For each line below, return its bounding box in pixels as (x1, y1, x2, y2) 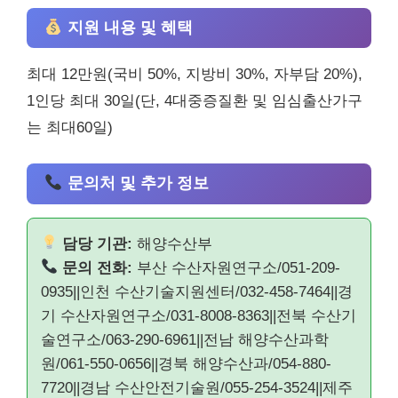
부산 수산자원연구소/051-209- (132, 259, 341, 276)
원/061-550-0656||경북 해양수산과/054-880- (41, 354, 331, 372)
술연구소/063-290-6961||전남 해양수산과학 (41, 330, 329, 348)
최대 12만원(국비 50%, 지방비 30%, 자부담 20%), (27, 66, 362, 84)
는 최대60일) (27, 119, 113, 137)
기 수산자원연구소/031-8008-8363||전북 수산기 (41, 306, 356, 324)
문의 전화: (62, 259, 133, 276)
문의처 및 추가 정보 (62, 174, 209, 193)
